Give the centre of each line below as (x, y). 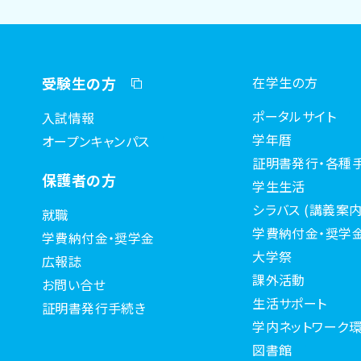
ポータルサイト (295, 116)
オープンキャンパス (96, 141)
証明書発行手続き (94, 308)
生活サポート (290, 303)
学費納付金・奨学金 (98, 238)
